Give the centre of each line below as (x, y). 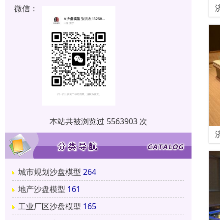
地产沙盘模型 (42, 189)
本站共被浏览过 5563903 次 (98, 121)
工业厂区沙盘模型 (50, 206)
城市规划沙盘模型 (50, 172)
